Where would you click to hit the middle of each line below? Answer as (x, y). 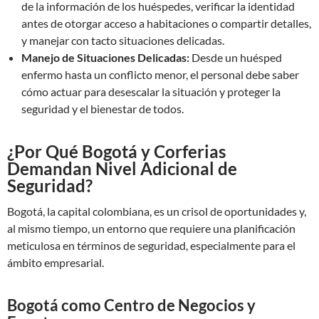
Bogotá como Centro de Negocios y (131, 305)
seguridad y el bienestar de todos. (103, 109)
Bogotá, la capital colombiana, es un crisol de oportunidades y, (157, 211)
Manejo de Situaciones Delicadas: (105, 57)
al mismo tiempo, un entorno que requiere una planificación (151, 228)
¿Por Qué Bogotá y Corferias (116, 151)
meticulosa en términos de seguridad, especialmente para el (151, 245)
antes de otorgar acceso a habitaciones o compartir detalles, (166, 23)
